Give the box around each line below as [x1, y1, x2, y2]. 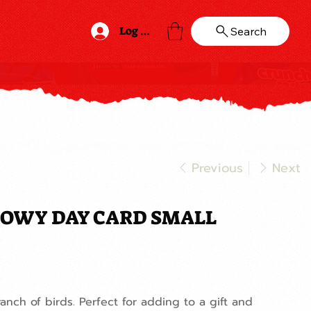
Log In [119, 24, 153, 38]
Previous [192, 158, 243, 178]
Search [230, 24, 267, 39]
